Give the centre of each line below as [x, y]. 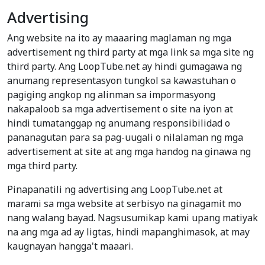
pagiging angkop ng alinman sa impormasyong [111, 95]
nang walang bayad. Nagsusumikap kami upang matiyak [132, 218]
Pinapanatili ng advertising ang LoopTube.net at [115, 190]
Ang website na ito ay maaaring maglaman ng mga [119, 38]
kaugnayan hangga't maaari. [70, 246]
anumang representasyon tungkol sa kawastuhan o [122, 81]
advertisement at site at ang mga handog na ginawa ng [129, 152]
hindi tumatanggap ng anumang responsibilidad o [119, 123]
